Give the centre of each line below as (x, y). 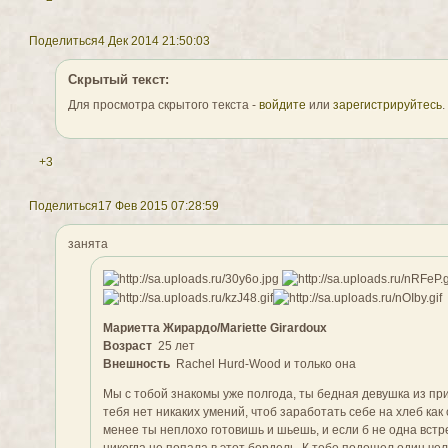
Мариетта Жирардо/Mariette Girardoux (214, 327)
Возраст (127, 345)
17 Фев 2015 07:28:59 (158, 206)
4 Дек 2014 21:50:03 (154, 41)
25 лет (173, 345)
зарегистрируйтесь (388, 105)
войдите (283, 105)
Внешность (136, 363)
